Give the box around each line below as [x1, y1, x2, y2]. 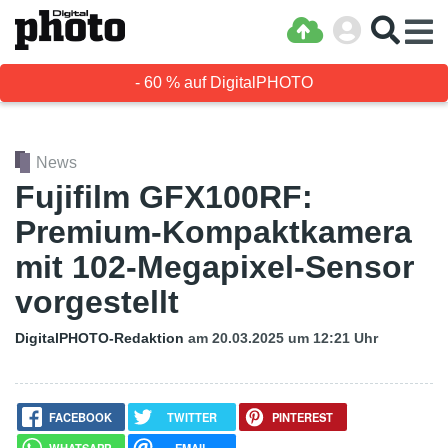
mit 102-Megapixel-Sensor [15, 249, 414, 285]
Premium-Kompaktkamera [15, 214, 412, 250]
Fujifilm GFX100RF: [15, 179, 313, 215]
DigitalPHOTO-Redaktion [15, 330, 184, 346]
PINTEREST [272, 408, 334, 425]
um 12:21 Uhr [288, 330, 378, 346]
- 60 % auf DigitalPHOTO [135, 74, 313, 91]
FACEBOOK [48, 408, 112, 425]
